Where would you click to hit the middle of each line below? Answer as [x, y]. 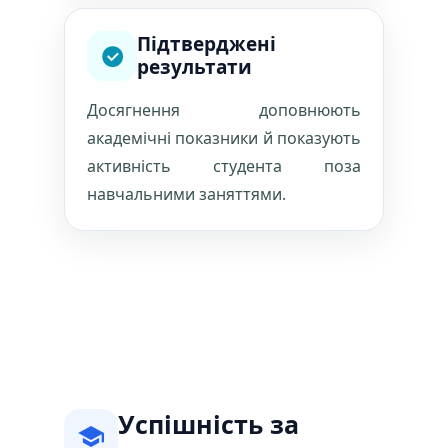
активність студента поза [224, 166]
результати [194, 67]
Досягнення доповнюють [224, 110]
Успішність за [208, 424]
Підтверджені [206, 44]
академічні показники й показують [224, 138]
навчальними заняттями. [186, 194]
